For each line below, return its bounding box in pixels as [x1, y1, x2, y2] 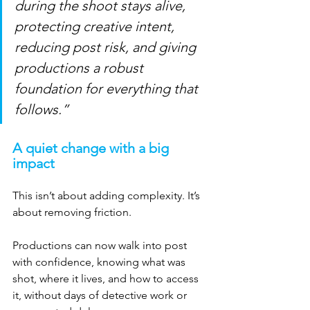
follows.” [15, 100, 69, 118]
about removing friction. [12, 205, 131, 219]
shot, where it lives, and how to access [12, 271, 201, 285]
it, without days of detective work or [12, 288, 190, 302]
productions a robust [15, 59, 147, 76]
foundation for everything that [15, 80, 201, 97]
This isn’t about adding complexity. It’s [12, 188, 203, 202]
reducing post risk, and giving [15, 38, 199, 55]
